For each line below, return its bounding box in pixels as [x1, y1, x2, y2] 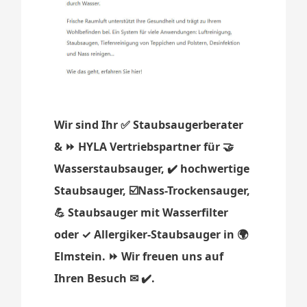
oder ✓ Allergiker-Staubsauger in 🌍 [54, 227, 249, 243]
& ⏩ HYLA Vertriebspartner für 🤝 [54, 139, 234, 155]
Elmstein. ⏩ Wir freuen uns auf [54, 249, 224, 265]
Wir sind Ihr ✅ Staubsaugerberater [54, 117, 244, 133]
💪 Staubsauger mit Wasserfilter [54, 205, 229, 221]
